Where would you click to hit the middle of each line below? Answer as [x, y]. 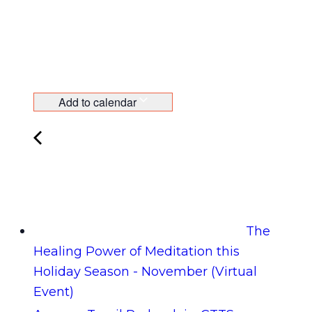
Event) [54, 292]
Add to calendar [99, 102]
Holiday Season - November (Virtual [145, 272]
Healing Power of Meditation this [136, 251]
